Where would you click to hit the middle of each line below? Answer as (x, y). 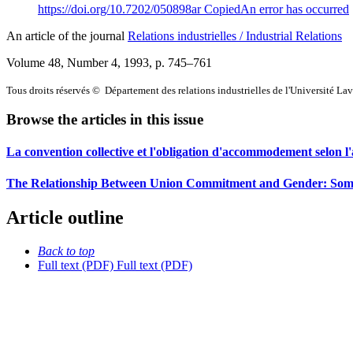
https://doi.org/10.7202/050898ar (121, 9)
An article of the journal (67, 35)
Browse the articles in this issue (105, 120)
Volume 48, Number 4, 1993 (78, 62)
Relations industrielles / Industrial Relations (235, 35)
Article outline (65, 218)
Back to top (66, 251)
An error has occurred (295, 9)
